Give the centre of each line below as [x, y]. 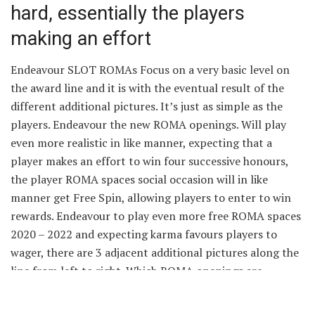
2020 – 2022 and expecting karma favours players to [144, 234]
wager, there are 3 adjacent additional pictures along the [155, 253]
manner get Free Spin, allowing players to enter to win [151, 198]
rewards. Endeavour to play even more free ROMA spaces [156, 216]
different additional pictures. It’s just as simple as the [147, 107]
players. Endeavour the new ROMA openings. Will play [148, 125]
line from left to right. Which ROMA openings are [136, 271]
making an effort [81, 38]
